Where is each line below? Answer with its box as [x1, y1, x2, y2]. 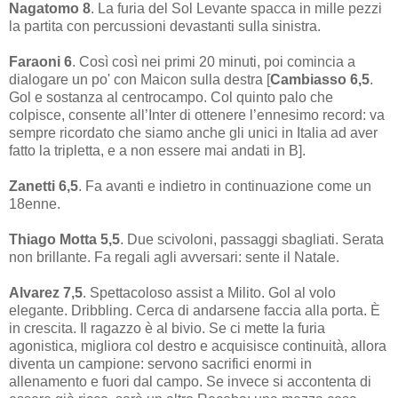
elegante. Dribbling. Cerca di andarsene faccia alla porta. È [9, 302, 380, 318]
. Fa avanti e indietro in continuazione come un [78, 178, 371, 194]
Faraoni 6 [9, 53, 72, 69]
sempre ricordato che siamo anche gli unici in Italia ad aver [9, 124, 378, 140]
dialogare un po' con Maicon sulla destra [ [9, 71, 270, 87]
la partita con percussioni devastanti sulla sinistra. [9, 18, 321, 34]
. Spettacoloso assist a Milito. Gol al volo [83, 284, 336, 300]
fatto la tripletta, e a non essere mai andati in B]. [9, 142, 306, 158]
